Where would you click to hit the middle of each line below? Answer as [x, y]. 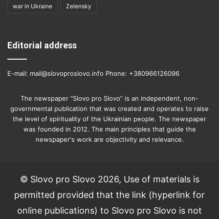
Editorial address [42, 45]
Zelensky [79, 6]
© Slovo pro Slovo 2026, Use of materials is [109, 179]
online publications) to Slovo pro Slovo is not [109, 211]
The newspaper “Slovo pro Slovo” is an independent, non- [109, 99]
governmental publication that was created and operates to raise [109, 109]
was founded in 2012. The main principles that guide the [109, 129]
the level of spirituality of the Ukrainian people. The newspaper [109, 119]
